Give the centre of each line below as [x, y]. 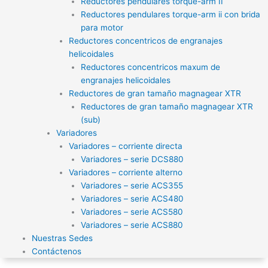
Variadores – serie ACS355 [132, 185]
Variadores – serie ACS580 [132, 211]
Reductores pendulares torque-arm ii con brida [171, 14]
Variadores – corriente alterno [125, 172]
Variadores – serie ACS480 [133, 198]
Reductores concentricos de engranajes [145, 40]
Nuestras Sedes [63, 238]
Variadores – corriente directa [125, 146]
